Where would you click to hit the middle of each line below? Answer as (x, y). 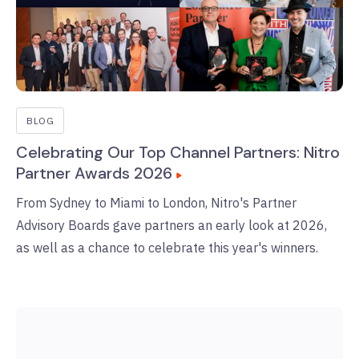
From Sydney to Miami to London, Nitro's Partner (156, 203)
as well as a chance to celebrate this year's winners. (167, 248)
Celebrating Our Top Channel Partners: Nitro (178, 153)
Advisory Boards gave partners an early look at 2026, (171, 226)
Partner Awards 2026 (94, 173)
